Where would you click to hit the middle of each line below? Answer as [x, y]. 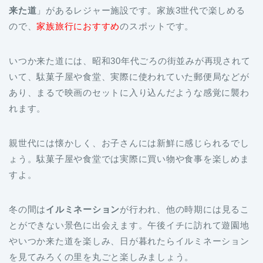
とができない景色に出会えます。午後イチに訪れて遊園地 [129, 195]
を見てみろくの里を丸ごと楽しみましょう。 [102, 227]
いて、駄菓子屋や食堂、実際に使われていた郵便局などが [129, 46]
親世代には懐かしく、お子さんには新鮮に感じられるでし [129, 113]
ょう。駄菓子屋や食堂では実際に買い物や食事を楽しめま [129, 129]
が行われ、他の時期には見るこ [185, 179]
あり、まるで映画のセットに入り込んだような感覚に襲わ [129, 62]
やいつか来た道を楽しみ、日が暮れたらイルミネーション [129, 211]
